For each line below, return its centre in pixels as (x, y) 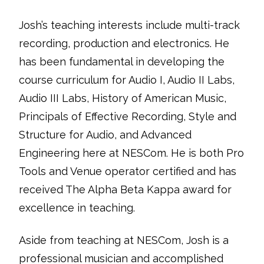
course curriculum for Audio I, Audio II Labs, (127, 80)
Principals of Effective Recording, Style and (128, 116)
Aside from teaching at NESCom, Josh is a (124, 240)
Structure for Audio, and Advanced (105, 135)
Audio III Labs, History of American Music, (123, 98)
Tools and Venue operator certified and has (128, 171)
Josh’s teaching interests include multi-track (129, 25)
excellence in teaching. (77, 208)
